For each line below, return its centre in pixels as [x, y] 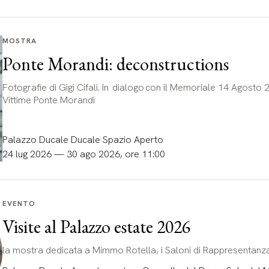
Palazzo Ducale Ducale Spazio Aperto [83, 140]
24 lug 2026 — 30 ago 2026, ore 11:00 [83, 154]
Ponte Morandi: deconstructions [115, 64]
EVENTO [19, 204]
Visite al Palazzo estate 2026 [96, 227]
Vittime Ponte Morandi [49, 100]
